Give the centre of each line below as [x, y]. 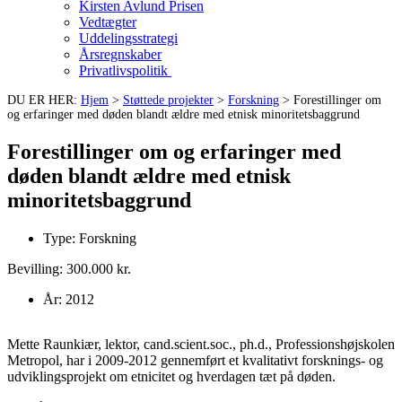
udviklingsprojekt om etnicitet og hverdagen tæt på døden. [171, 376]
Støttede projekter [168, 100]
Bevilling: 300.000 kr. [69, 268]
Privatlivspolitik [125, 70]
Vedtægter [108, 22]
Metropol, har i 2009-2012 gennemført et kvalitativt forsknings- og [195, 360]
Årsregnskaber [120, 54]
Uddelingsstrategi [128, 38]
